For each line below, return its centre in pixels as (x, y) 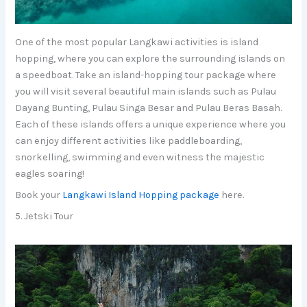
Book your (39, 195)
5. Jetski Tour (45, 217)
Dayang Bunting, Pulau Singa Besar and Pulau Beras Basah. (149, 108)
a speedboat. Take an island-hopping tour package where (146, 75)
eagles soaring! (50, 173)
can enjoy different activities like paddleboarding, (129, 140)
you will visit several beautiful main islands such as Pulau (146, 91)
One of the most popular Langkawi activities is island (137, 42)
